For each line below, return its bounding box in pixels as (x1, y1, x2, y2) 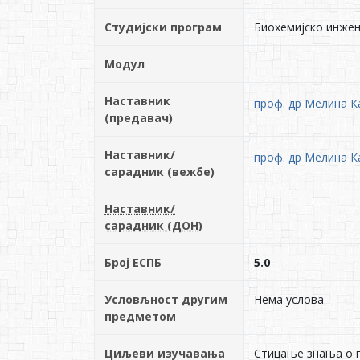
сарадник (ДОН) (104, 218, 202, 233)
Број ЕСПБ (104, 255, 162, 270)
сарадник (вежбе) (104, 164, 215, 179)
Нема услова (254, 292, 324, 307)
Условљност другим (104, 292, 227, 307)
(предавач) (104, 110, 173, 125)
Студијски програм (104, 19, 222, 35)
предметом (104, 309, 176, 324)
